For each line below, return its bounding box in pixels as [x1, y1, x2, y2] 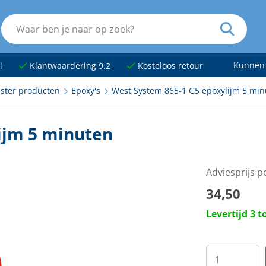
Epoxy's [71, 85, 100, 96]
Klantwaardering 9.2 [27, 61, 110, 71]
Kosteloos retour [135, 61, 203, 71]
